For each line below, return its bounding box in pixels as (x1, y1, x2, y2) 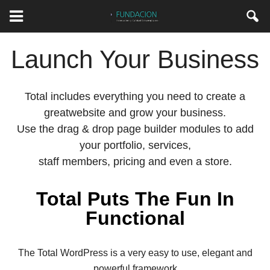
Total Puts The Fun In (36, 188, 234, 210)
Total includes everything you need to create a (25, 90, 245, 102)
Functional (85, 207, 185, 229)
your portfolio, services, (79, 139, 191, 151)
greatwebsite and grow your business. (44, 107, 226, 119)
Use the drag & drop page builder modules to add (16, 123, 254, 135)
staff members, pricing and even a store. (38, 155, 232, 168)
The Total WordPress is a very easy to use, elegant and (17, 248, 253, 258)
